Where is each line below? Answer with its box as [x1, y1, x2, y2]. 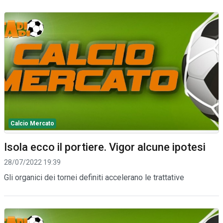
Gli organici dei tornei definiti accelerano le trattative [4, 172, 184, 182]
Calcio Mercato [10, 119, 54, 127]
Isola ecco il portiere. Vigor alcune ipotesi [4, 140, 206, 153]
